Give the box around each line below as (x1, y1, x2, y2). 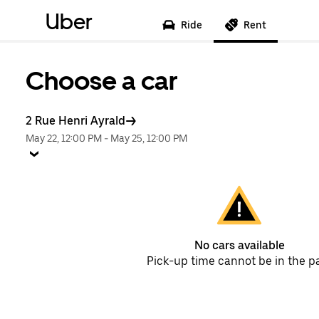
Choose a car (26, 66, 178, 96)
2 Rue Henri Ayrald (26, 114, 125, 127)
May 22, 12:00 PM (26, 132, 102, 144)
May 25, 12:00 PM (110, 132, 187, 144)
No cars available (194, 239, 285, 252)
